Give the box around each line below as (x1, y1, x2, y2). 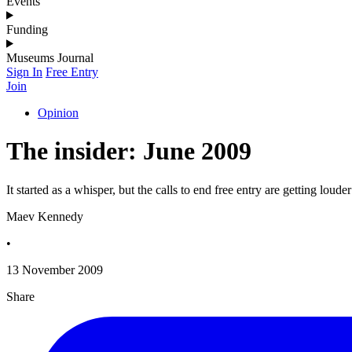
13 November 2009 (6, 262, 103, 277)
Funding (6, 22, 48, 36)
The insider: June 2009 (6, 137, 251, 166)
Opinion (38, 105, 79, 119)
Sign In (6, 64, 42, 79)
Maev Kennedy (6, 209, 83, 223)
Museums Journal (6, 50, 93, 64)
